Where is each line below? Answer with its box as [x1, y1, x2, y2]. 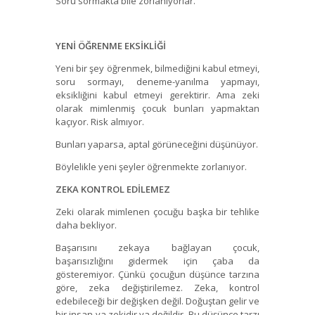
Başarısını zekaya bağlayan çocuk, [56, 241, 259, 255]
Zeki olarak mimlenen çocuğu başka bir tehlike [56, 205, 259, 219]
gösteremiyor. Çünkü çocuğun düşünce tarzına [56, 268, 259, 281]
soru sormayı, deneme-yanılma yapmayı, [56, 75, 259, 89]
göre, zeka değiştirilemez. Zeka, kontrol [56, 281, 259, 295]
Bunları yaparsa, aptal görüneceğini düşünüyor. [56, 138, 258, 151]
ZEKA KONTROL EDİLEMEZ [56, 183, 170, 196]
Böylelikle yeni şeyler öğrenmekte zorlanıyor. [56, 160, 247, 174]
